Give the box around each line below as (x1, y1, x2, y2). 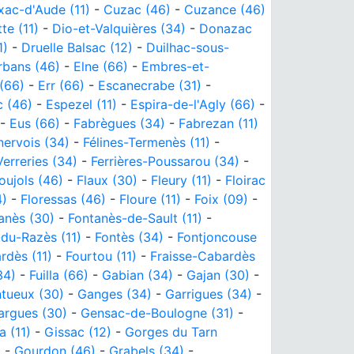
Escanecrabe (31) (98, 77, 201, 93)
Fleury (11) (151, 171, 212, 188)
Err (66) (38, 77, 85, 93)
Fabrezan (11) (179, 115, 258, 131)
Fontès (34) (95, 228, 164, 245)
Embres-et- (141, 58, 209, 74)
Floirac (225, 171, 265, 188)
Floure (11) (119, 190, 181, 207)
